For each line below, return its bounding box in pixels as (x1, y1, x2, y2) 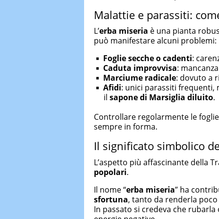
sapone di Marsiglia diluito (109, 92, 213, 103)
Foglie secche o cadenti (103, 53, 192, 64)
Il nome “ (94, 184, 126, 195)
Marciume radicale (103, 72, 176, 83)
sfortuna (94, 194, 128, 205)
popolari (94, 166, 127, 177)
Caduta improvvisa (103, 63, 177, 73)
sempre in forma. (94, 121, 157, 132)
